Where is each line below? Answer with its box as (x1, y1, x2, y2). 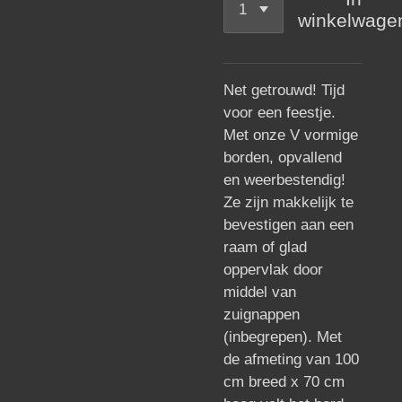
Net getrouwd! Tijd (223, 81, 345, 99)
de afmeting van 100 (223, 350, 359, 368)
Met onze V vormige (223, 126, 358, 144)
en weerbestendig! (223, 170, 345, 188)
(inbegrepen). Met (223, 328, 342, 345)
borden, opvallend (223, 148, 342, 166)
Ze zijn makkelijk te (223, 193, 354, 211)
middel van (223, 283, 296, 301)
